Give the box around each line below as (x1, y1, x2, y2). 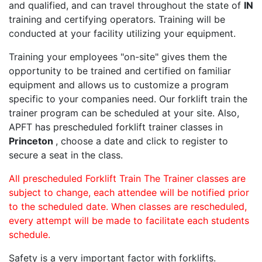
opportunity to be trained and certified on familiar (9, 65, 231, 77)
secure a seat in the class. (9, 149, 123, 161)
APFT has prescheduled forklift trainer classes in (9, 121, 223, 133)
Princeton (9, 135, 56, 147)
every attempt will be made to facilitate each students (9, 215, 249, 227)
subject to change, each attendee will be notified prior (9, 187, 249, 199)
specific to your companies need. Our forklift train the (9, 93, 247, 105)
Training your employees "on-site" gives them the (9, 51, 227, 63)
